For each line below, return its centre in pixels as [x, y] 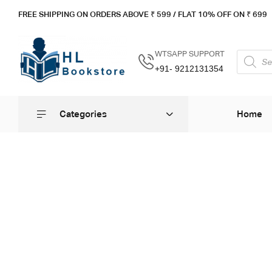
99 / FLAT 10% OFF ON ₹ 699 [214, 14]
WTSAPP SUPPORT [190, 53]
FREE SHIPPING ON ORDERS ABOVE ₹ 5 [90, 14]
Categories [83, 114]
